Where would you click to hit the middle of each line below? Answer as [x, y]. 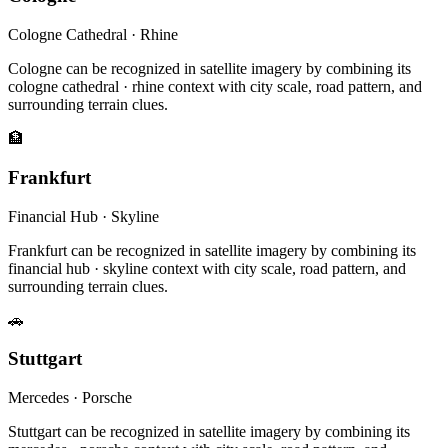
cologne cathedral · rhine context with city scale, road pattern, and [215, 87]
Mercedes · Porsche [70, 397]
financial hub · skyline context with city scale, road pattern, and [207, 268]
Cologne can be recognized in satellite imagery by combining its [209, 69]
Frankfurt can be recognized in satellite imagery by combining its [212, 250]
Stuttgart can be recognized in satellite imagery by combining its [209, 431]
